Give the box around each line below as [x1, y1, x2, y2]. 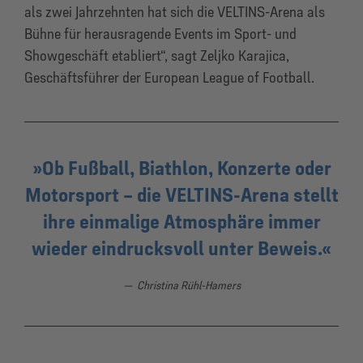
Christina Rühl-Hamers [136, 278, 241, 293]
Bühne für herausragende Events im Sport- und [24, 24, 297, 43]
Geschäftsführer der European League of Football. [24, 68, 314, 87]
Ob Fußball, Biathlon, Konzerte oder [41, 156, 331, 180]
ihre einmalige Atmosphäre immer [42, 209, 321, 233]
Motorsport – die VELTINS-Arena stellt [24, 182, 339, 207]
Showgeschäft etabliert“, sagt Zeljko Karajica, [24, 46, 289, 65]
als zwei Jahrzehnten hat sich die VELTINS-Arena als [24, 2, 325, 21]
